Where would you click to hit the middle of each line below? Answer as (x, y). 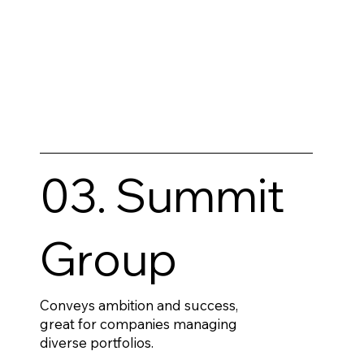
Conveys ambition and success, (139, 305)
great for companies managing (138, 323)
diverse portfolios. (96, 342)
